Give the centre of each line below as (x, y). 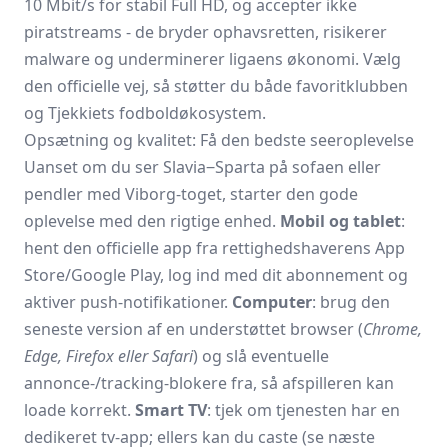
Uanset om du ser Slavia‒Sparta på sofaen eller (202, 167)
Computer (272, 302)
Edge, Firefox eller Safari (108, 356)
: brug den (351, 302)
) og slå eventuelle (261, 356)
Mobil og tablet (340, 221)
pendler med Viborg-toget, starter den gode (191, 194)
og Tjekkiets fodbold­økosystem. (145, 113)
